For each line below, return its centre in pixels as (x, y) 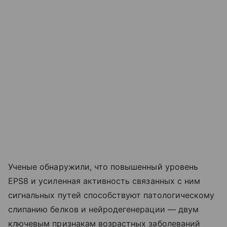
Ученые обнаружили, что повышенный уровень (103, 166)
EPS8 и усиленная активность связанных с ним (104, 181)
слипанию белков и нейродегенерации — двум (103, 209)
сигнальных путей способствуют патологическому (111, 195)
